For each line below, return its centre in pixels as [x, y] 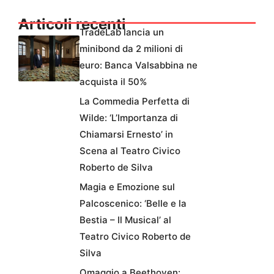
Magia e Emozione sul [127, 187]
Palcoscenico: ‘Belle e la [133, 204]
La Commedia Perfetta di [135, 102]
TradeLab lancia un [122, 32]
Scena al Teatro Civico [130, 151]
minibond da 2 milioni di [131, 49]
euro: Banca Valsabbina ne [139, 65]
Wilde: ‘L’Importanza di [129, 118]
